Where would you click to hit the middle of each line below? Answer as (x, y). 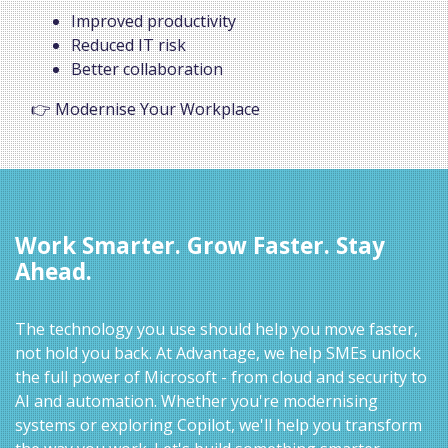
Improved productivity (153, 20)
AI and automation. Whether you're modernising (196, 400)
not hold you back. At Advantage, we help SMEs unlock (218, 352)
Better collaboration (147, 68)
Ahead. (53, 271)
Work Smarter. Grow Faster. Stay (200, 245)
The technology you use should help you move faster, (216, 328)
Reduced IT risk (128, 44)
